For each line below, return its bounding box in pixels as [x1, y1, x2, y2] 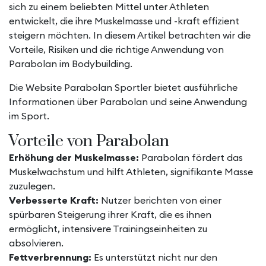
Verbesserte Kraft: [9, 194, 99, 206]
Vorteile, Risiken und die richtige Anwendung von [9, 43, 224, 55]
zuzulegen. [9, 180, 55, 192]
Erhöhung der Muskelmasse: [9, 151, 139, 163]
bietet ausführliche [151, 81, 237, 93]
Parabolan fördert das [139, 151, 243, 163]
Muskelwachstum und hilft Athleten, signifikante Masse [9, 166, 253, 178]
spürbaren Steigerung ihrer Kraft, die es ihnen [9, 208, 211, 220]
